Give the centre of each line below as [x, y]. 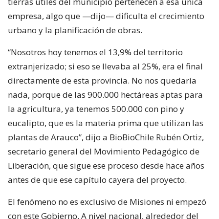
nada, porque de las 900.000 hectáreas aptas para [105, 94]
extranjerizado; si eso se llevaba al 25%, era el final [105, 66]
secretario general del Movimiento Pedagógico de [104, 151]
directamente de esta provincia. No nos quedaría [102, 80]
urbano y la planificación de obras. [75, 30]
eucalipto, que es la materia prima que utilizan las [106, 123]
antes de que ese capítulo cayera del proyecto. [97, 179]
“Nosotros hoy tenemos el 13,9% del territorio [95, 52]
